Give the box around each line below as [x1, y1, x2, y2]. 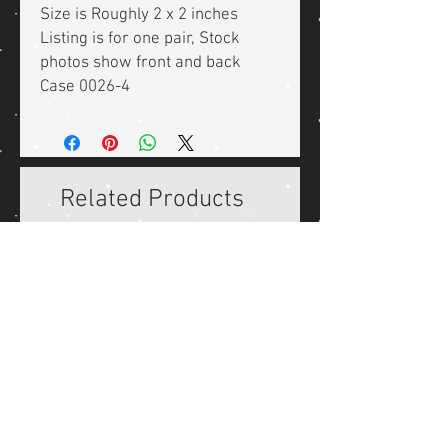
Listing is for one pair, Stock [40, 29, 240, 50]
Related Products [60, 185, 244, 216]
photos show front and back [40, 53, 241, 74]
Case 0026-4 [40, 77, 130, 98]
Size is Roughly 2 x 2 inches [40, 5, 238, 26]
